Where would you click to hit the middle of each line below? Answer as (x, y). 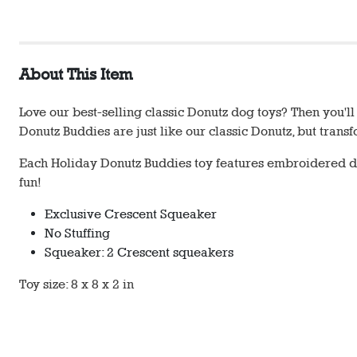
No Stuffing (77, 233)
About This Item (76, 74)
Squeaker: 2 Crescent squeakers (139, 252)
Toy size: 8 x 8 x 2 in (76, 284)
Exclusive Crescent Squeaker (131, 214)
